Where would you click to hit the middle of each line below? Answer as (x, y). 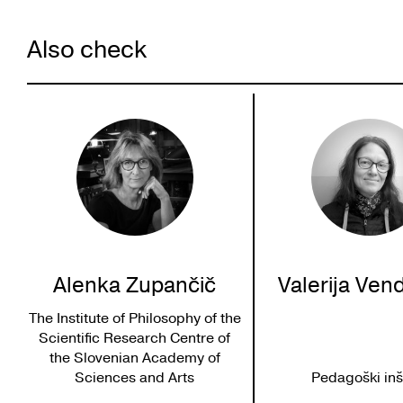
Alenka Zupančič (135, 285)
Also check (87, 49)
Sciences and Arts (135, 377)
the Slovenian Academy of (134, 358)
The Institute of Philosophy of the (134, 318)
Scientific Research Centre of (135, 338)
